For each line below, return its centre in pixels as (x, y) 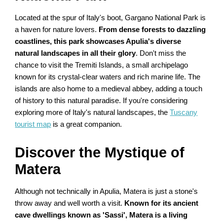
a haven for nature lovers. (57, 30)
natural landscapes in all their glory (75, 54)
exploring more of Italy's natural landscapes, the (92, 113)
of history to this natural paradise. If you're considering (101, 101)
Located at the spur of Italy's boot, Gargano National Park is (110, 18)
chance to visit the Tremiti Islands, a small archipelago (102, 65)
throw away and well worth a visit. (70, 203)
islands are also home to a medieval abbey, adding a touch (109, 89)
